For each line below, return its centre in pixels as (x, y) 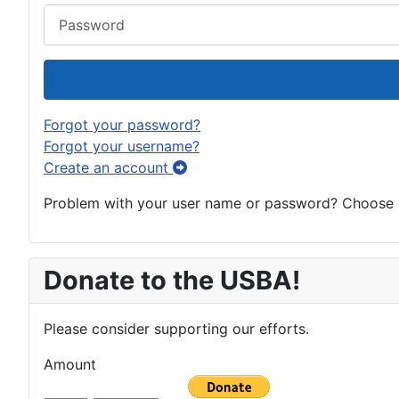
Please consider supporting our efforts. (176, 328)
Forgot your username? (122, 146)
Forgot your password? (122, 124)
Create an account (108, 167)
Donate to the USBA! (172, 280)
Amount (70, 364)
